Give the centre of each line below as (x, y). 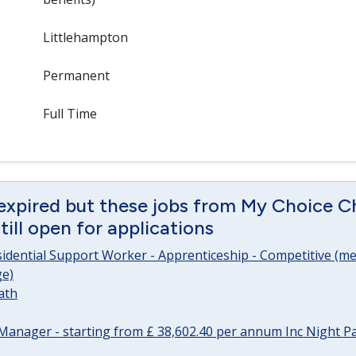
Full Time (70, 114)
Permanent (76, 75)
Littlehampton (85, 37)
